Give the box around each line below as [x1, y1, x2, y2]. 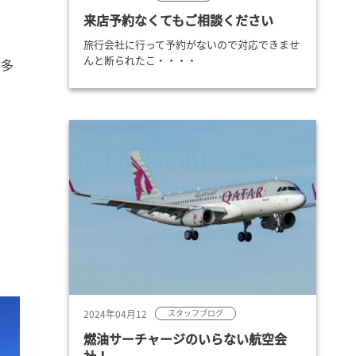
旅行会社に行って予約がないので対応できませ [83, 37, 300, 52]
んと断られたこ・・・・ [83, 52, 197, 68]
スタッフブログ [168, 307, 223, 319]
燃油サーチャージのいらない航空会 [83, 329, 287, 349]
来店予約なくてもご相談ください [83, 10, 273, 30]
